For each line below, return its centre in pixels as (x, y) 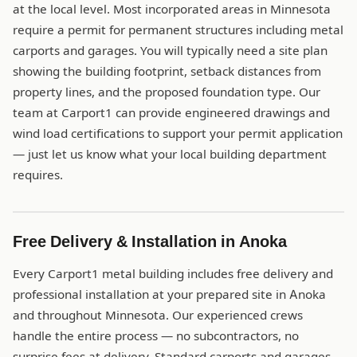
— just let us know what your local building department (170, 155)
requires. (38, 175)
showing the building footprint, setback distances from (167, 72)
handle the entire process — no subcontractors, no (156, 336)
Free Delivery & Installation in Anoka (150, 242)
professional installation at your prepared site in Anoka (169, 295)
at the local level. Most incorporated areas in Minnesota (172, 10)
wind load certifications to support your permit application (178, 134)
